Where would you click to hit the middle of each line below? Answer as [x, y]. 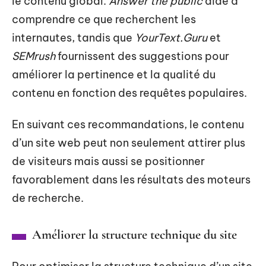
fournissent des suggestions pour [142, 56]
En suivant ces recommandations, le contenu [128, 124]
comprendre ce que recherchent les [104, 19]
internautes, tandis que [73, 37]
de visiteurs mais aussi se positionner [108, 161]
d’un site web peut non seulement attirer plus [129, 143]
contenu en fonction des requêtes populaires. [129, 93]
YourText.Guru [171, 37]
